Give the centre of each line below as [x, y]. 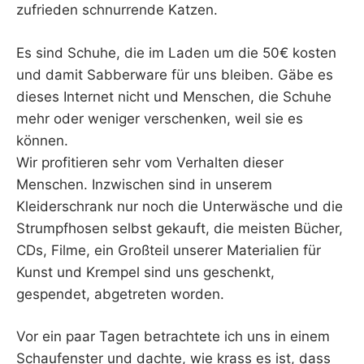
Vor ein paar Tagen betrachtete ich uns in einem [173, 337]
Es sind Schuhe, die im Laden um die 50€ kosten [176, 52]
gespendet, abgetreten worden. [120, 294]
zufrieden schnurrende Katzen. [117, 10]
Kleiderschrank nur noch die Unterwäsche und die [180, 206]
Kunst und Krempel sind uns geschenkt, [145, 272]
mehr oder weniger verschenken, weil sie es [160, 118]
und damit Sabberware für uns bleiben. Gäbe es [175, 74]
